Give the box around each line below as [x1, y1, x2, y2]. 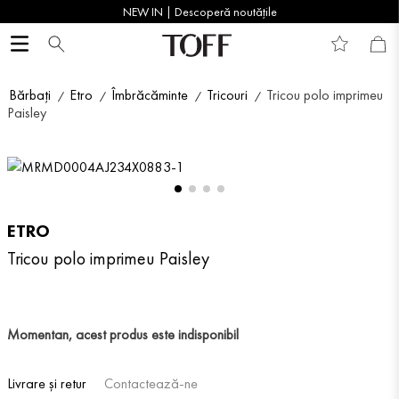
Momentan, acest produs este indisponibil [7, 324, 239, 344]
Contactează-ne [104, 374, 198, 394]
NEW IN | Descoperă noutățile [122, 4, 277, 20]
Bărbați [9, 85, 51, 104]
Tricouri [207, 85, 248, 104]
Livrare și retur [7, 374, 86, 394]
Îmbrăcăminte [111, 85, 188, 104]
